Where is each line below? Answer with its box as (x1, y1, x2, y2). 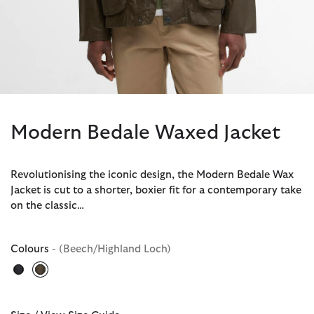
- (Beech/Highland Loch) (52, 244, 171, 255)
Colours (11, 244, 52, 255)
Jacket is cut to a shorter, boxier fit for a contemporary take (11, 185, 301, 196)
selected (41, 275, 81, 287)
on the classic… (11, 200, 84, 212)
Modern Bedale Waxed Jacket (11, 123, 280, 144)
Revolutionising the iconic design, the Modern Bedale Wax (11, 170, 294, 181)
